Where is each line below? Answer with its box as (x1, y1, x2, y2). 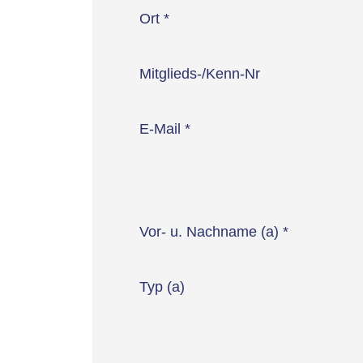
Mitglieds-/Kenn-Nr (139, 65, 260, 82)
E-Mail (139, 120, 185, 137)
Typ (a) (139, 278, 185, 295)
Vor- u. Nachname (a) (139, 223, 283, 240)
